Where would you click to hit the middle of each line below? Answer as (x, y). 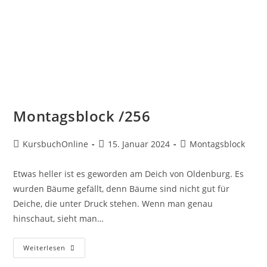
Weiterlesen (45, 248)
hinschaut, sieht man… (59, 219)
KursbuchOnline (56, 144)
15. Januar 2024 (139, 144)
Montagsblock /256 (82, 116)
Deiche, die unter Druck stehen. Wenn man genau (113, 204)
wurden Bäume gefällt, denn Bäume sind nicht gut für (122, 189)
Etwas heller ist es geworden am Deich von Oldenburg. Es (129, 174)
